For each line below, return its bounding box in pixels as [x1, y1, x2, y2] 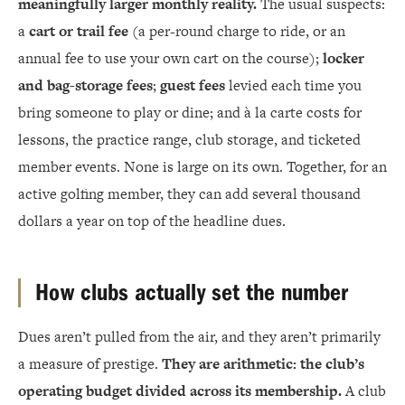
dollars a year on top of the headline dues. [18, 211, 286, 231]
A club [342, 381, 386, 401]
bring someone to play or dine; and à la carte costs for [18, 102, 362, 123]
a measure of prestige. [18, 353, 162, 374]
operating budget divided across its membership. [18, 381, 342, 401]
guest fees [160, 75, 225, 96]
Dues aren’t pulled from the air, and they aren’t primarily [18, 326, 381, 347]
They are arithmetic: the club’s [162, 353, 364, 374]
